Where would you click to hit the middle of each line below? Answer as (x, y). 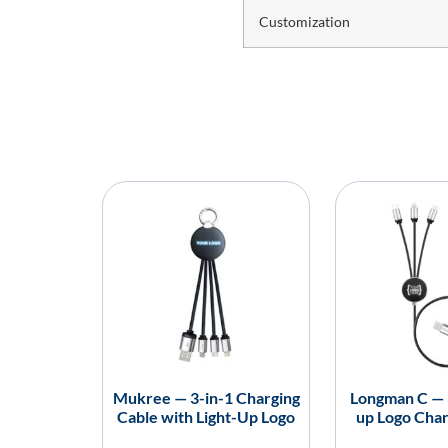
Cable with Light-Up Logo (206, 417)
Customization (304, 22)
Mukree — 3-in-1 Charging (206, 398)
